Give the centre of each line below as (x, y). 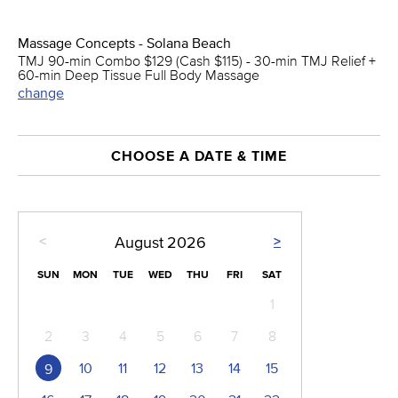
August (139, 243)
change (41, 92)
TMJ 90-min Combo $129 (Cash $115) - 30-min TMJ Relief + (197, 60)
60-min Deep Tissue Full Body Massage (139, 75)
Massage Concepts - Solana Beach (124, 43)
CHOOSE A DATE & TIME (199, 155)
